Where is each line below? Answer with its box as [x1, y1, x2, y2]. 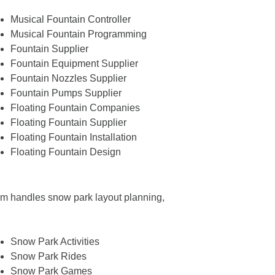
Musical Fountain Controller [10, 14, 131, 25]
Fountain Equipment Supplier [10, 58, 138, 69]
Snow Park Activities [10, 236, 99, 247]
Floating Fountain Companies [10, 103, 140, 114]
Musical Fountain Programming [10, 29, 147, 40]
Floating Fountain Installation [10, 132, 137, 143]
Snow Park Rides [10, 251, 87, 262]
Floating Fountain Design [10, 147, 121, 158]
